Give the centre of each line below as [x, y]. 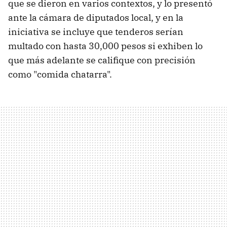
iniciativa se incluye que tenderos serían [96, 31]
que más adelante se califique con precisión [102, 60]
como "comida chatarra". [60, 74]
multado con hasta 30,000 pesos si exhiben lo [105, 46]
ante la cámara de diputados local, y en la [96, 17]
